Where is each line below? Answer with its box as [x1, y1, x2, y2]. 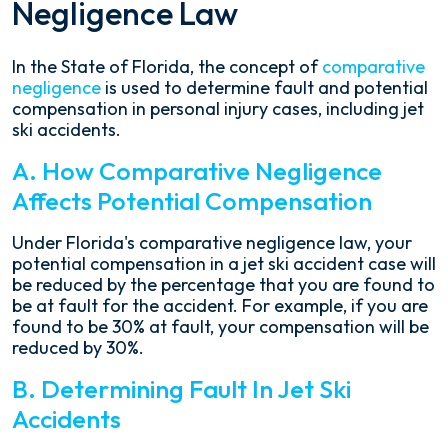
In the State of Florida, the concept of [12, 55, 322, 78]
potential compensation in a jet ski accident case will [12, 252, 436, 275]
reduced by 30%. [12, 336, 144, 359]
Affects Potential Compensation [12, 185, 372, 217]
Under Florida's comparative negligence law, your [12, 231, 412, 254]
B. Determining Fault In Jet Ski [12, 373, 351, 405]
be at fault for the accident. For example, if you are [12, 294, 428, 317]
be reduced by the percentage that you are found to [12, 273, 435, 296]
